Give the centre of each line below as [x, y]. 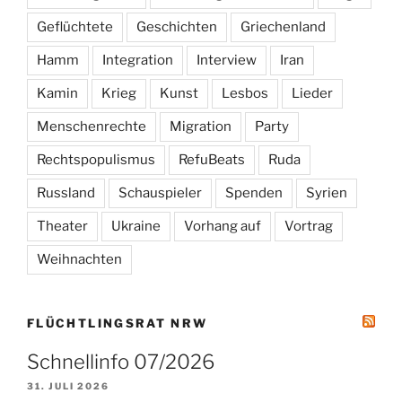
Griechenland [283, 26]
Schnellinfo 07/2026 [121, 362]
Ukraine [136, 226]
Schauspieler [160, 192]
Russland [66, 192]
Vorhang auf [223, 226]
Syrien [327, 192]
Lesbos [245, 93]
